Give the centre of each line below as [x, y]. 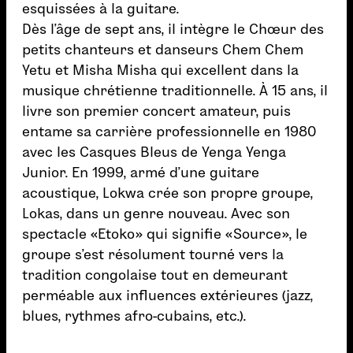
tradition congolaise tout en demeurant [155, 275]
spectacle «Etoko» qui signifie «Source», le [165, 234]
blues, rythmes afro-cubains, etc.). [134, 316]
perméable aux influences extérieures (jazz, [167, 295]
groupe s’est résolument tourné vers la [153, 254]
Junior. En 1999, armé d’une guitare [141, 172]
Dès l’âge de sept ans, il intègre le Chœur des [173, 29]
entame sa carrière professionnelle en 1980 [169, 131]
